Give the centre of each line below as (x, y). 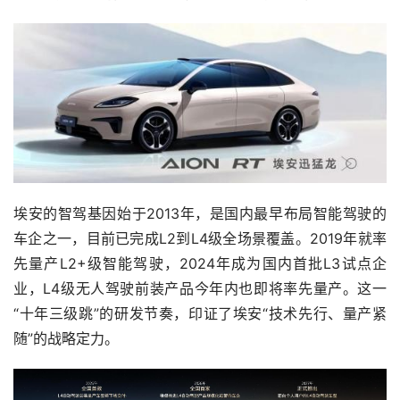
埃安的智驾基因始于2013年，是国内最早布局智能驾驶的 (200, 214)
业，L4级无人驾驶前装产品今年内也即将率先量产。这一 (200, 289)
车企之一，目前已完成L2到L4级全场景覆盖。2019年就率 (200, 239)
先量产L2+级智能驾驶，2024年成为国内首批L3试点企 (200, 264)
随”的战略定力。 (66, 339)
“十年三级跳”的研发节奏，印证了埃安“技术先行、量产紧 (200, 314)
